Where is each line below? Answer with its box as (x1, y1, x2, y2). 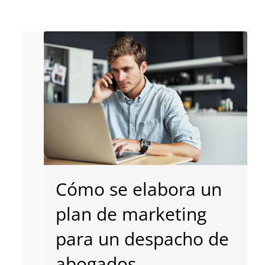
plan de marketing (55, 201, 206, 226)
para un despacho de (55, 226, 229, 251)
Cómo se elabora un (55, 176, 222, 201)
